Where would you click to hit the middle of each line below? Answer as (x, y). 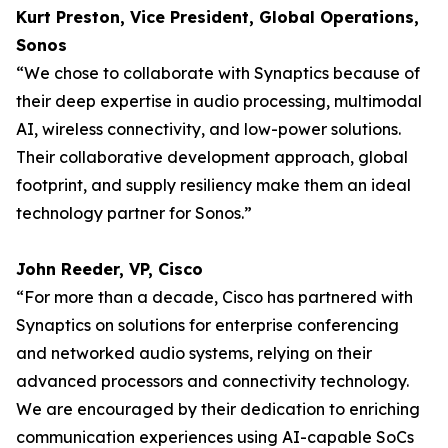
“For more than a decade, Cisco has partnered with (214, 297)
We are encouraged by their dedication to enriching (218, 409)
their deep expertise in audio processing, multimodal (219, 101)
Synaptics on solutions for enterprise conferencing (207, 325)
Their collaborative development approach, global (212, 157)
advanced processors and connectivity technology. (212, 381)
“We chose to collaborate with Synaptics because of (218, 73)
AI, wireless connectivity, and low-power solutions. (208, 129)
